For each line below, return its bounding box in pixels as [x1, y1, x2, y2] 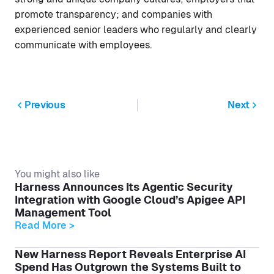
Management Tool [15, 206, 111, 219]
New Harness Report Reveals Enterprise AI [15, 248, 246, 261]
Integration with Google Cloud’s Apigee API [15, 193, 245, 206]
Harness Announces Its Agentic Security [15, 180, 233, 193]
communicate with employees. [15, 39, 152, 51]
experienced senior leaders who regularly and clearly [15, 24, 257, 35]
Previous [24, 99, 65, 111]
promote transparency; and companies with [15, 9, 212, 20]
